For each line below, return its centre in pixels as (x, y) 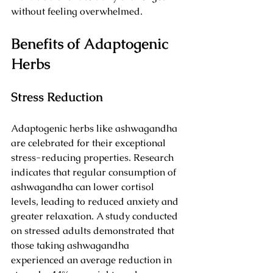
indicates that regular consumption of (95, 172)
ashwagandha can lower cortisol (84, 187)
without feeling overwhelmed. (77, 12)
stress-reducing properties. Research (94, 158)
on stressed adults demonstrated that (94, 231)
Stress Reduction (57, 97)
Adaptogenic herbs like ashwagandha (95, 129)
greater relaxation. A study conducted (96, 216)
